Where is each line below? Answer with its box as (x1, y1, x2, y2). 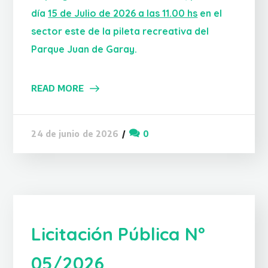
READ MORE (31, 83, 84, 93)
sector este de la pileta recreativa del (31, 25, 209, 37)
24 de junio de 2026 (31, 129, 119, 139)
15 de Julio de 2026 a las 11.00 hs (48, 7, 198, 19)
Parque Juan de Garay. (31, 42, 138, 55)
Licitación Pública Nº (31, 222, 205, 245)
